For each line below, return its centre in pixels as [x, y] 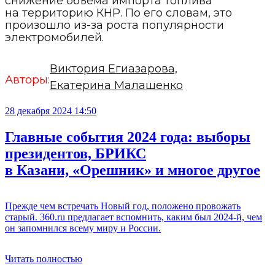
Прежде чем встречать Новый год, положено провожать [123, 206]
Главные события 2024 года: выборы [128, 137]
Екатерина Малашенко [116, 86]
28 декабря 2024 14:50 [51, 111]
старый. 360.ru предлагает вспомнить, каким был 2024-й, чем [134, 217]
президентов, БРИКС [76, 154]
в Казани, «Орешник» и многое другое [133, 170]
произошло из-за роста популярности [114, 25]
